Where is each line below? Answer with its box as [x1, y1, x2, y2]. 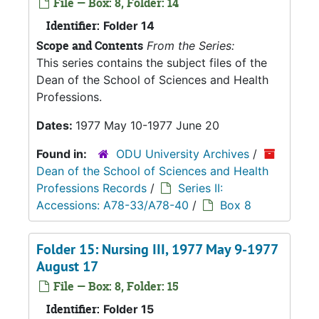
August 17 [36, 257, 98, 276]
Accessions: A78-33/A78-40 [36, 198, 189, 212]
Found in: [36, 147, 90, 161]
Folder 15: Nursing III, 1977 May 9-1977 [36, 240, 278, 258]
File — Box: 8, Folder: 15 [51, 278, 179, 294]
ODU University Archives [116, 147, 249, 161]
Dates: [36, 118, 75, 132]
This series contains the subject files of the [36, 56, 267, 70]
